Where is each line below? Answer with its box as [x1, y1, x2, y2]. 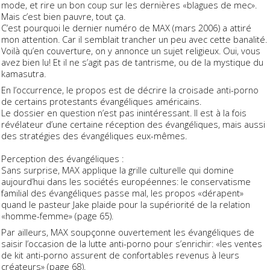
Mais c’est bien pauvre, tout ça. [1, 10, 125, 23]
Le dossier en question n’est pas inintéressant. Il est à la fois [1, 107, 246, 119]
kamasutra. [1, 67, 46, 80]
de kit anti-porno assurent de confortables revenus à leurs [1, 249, 239, 262]
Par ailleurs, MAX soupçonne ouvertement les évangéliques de [1, 226, 254, 239]
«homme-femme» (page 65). [1, 210, 113, 222]
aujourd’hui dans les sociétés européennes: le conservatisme [1, 175, 251, 188]
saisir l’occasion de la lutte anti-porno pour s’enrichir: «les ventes [1, 237, 262, 250]
